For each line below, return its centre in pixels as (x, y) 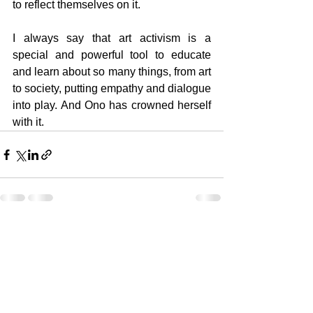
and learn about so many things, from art (112, 72)
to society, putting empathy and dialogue (112, 88)
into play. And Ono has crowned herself (112, 105)
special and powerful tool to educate (112, 55)
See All (209, 233)
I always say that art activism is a (112, 38)
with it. (28, 122)
